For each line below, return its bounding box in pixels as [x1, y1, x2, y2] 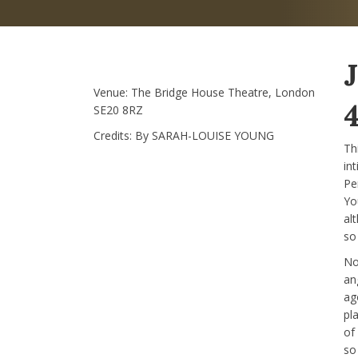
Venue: [93, 85, 131, 100]
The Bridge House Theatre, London [131, 85, 315, 100]
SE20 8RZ [93, 102, 143, 117]
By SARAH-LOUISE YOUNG [135, 128, 274, 143]
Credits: [93, 128, 135, 143]
